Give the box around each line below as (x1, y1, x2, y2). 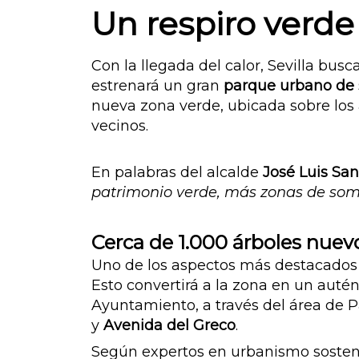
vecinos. (91, 117, 148, 135)
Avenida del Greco (103, 317, 236, 335)
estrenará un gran (91, 77, 224, 95)
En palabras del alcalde (91, 163, 263, 182)
